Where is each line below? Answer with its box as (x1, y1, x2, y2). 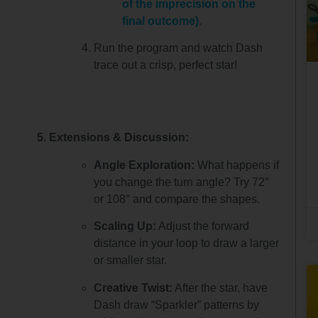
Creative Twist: (94, 281, 173, 294)
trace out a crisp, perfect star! (94, 59, 238, 72)
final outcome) (122, 14, 199, 27)
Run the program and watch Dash (94, 42, 263, 55)
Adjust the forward (156, 220, 250, 233)
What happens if (194, 158, 280, 171)
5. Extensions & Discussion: (37, 131, 190, 144)
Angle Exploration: (94, 158, 195, 171)
